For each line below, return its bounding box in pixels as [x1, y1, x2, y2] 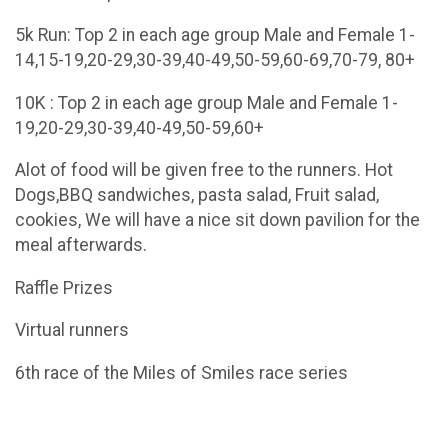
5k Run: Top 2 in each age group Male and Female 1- [15, 25, 415, 46]
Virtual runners [15, 320, 129, 341]
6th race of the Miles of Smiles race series [15, 363, 348, 384]
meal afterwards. [15, 235, 147, 256]
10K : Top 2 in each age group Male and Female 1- [15, 92, 398, 113]
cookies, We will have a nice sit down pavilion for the [15, 210, 420, 231]
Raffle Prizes [15, 277, 113, 298]
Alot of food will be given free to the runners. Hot [15, 160, 393, 181]
